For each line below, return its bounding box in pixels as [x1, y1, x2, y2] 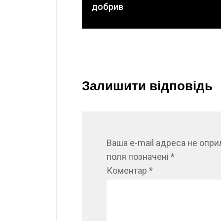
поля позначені [107, 151, 171, 162]
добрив [92, 1, 123, 12]
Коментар [107, 165, 149, 176]
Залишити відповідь [82, 77, 213, 95]
